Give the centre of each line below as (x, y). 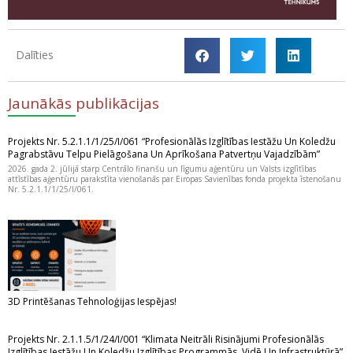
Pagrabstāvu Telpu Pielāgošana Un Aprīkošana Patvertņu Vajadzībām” (164, 154)
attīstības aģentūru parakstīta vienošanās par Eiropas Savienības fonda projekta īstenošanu (175, 178)
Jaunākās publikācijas (84, 103)
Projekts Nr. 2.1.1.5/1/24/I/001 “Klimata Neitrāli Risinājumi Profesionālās (166, 340)
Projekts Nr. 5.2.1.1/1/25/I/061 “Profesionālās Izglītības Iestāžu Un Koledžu (172, 141)
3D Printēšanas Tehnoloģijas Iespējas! (92, 302)
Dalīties (35, 55)
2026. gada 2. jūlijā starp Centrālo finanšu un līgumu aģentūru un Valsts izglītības (162, 168)
